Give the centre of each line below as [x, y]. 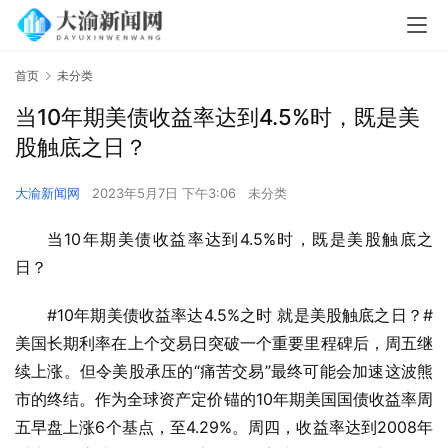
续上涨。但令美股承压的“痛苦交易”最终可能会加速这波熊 [224, 371]
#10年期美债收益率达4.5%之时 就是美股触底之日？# [240, 315]
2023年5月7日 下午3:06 [166, 193]
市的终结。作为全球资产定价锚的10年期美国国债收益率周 [224, 399]
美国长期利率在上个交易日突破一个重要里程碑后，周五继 [224, 343]
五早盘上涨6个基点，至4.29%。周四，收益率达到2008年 [224, 427]
